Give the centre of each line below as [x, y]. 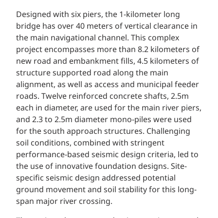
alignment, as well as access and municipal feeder [108, 85]
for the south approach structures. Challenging [103, 132]
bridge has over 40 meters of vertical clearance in [107, 27]
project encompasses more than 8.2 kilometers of [108, 50]
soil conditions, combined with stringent [90, 143]
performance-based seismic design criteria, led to [107, 155]
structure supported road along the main [92, 73]
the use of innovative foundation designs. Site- [101, 167]
